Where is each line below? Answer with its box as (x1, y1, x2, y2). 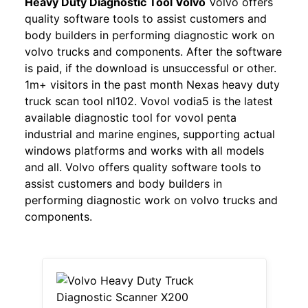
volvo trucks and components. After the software (25, 44, 282, 58)
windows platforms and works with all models (25, 143, 264, 157)
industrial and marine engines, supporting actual (25, 126, 275, 141)
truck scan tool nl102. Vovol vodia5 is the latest (25, 93, 273, 108)
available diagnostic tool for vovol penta (25, 110, 236, 124)
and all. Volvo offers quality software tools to (25, 159, 261, 174)
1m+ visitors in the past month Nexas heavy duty (25, 77, 280, 91)
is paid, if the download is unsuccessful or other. (25, 60, 276, 75)
